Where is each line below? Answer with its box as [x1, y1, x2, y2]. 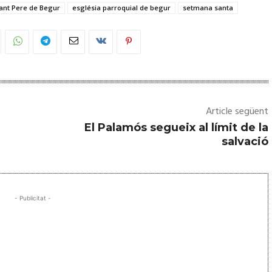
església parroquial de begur [72, 2, 171, 12]
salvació [221, 134, 268, 148]
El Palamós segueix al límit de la [84, 120, 268, 134]
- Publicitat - [15, 194, 51, 202]
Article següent [205, 103, 268, 120]
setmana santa [183, 2, 233, 12]
